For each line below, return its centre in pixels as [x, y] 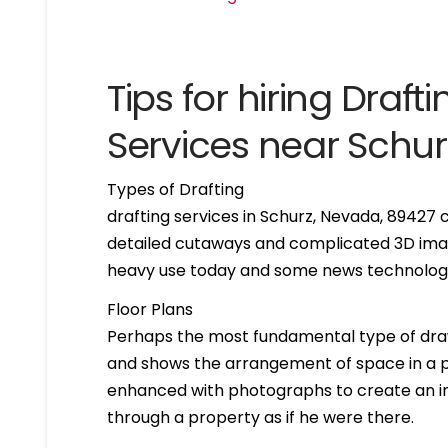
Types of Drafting [176, 189]
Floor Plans [150, 309]
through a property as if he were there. [261, 417]
